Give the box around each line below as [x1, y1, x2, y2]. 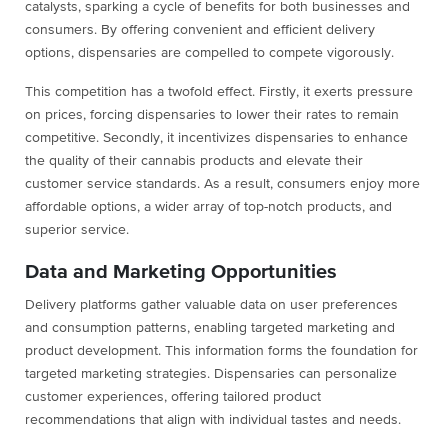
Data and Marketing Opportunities [25, 262, 337, 283]
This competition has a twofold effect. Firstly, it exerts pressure [25, 85, 413, 100]
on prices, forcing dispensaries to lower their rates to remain [25, 108, 399, 123]
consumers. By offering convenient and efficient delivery [25, 23, 375, 38]
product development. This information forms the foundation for [25, 344, 418, 359]
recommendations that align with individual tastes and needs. [25, 413, 401, 428]
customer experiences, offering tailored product [25, 390, 321, 405]
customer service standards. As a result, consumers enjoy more [25, 177, 420, 192]
